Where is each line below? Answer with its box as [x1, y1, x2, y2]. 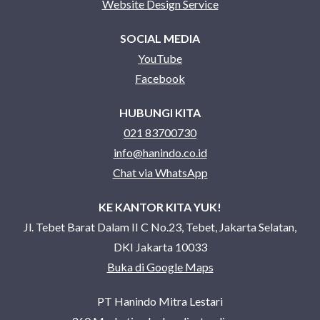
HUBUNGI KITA [119, 106, 201, 120]
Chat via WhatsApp [112, 166, 208, 180]
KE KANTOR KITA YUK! [99, 200, 221, 214]
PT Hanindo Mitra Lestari [97, 294, 223, 309]
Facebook [135, 71, 185, 86]
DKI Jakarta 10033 [113, 240, 207, 254]
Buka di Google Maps [106, 260, 214, 274]
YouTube [138, 51, 182, 66]
